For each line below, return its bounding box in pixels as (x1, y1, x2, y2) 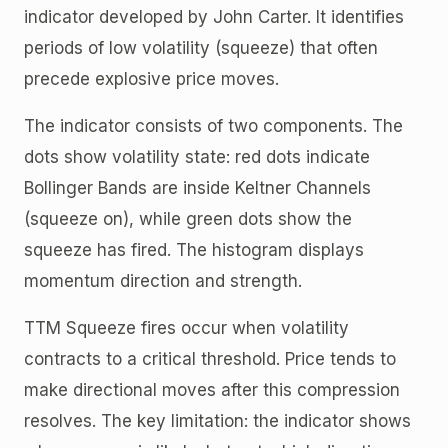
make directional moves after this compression (24, 379, 400, 400)
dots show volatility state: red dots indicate (24, 146, 370, 167)
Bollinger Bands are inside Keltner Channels (24, 177, 371, 198)
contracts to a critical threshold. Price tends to (24, 348, 396, 369)
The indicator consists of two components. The (24, 115, 403, 136)
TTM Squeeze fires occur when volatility (24, 317, 349, 338)
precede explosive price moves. (24, 68, 279, 89)
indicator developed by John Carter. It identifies (24, 6, 404, 27)
